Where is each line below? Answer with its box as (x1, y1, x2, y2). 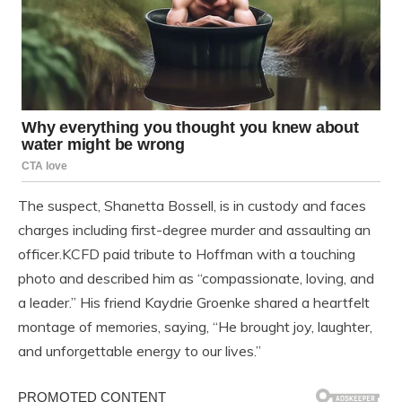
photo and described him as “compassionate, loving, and (18, 269, 374, 288)
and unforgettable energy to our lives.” (18, 342, 261, 361)
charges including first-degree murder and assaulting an (18, 221, 371, 240)
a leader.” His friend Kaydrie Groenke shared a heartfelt (18, 293, 370, 312)
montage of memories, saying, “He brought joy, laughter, (18, 318, 372, 336)
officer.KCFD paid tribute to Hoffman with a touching (18, 245, 355, 264)
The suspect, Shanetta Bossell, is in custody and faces (18, 197, 366, 215)
